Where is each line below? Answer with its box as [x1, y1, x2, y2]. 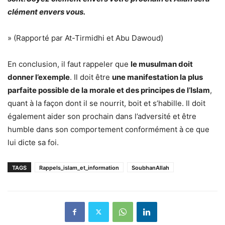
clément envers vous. [8, 7, 85, 17]
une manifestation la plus [112, 72, 203, 82]
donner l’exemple [8, 72, 70, 82]
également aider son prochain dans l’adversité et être [8, 111, 196, 121]
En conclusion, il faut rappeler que [8, 59, 131, 69]
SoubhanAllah [132, 164, 169, 171]
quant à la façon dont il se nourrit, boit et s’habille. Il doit [8, 98, 205, 108]
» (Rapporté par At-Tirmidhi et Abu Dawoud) [8, 33, 163, 43]
